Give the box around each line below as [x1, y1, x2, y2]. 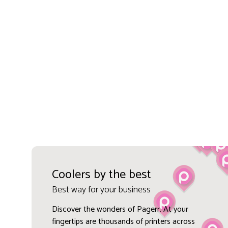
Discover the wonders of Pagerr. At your [51, 202, 188, 216]
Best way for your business [51, 182, 151, 197]
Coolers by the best [51, 164, 151, 185]
